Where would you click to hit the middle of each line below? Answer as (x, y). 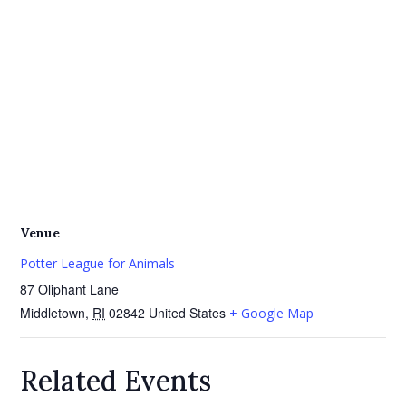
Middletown (53, 313)
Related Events (116, 381)
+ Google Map (272, 314)
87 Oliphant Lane (70, 290)
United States (188, 313)
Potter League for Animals (98, 264)
